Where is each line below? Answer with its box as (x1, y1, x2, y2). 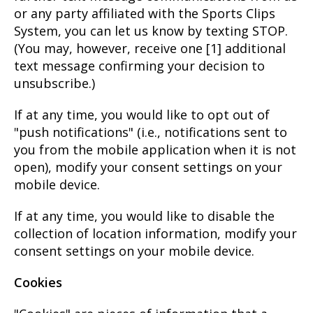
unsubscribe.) (14, 74, 95, 92)
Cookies (14, 273, 62, 291)
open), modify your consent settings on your (14, 158, 282, 175)
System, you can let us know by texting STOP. (14, 22, 288, 39)
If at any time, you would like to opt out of (14, 105, 270, 123)
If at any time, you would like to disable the (14, 207, 275, 224)
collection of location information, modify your (14, 224, 297, 242)
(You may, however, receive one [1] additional (14, 39, 286, 57)
